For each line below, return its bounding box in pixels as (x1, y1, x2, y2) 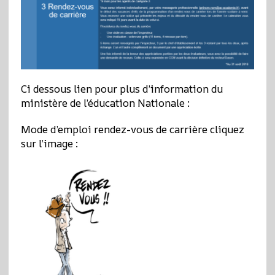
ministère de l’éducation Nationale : (20, 96, 190, 110)
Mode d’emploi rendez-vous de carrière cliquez (20, 122, 244, 137)
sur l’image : (20, 136, 78, 151)
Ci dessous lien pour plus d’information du (20, 82, 223, 96)
